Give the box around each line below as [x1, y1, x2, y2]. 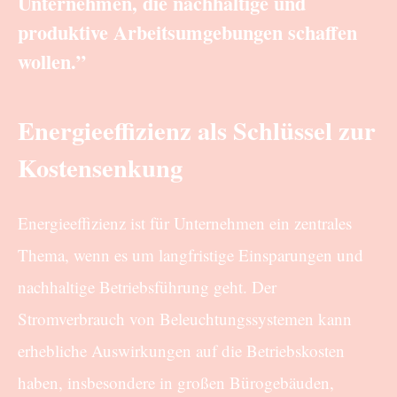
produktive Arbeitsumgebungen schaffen [18, 18, 357, 48]
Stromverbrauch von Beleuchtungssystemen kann [18, 307, 352, 330]
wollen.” [18, 47, 86, 77]
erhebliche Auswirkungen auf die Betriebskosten [18, 339, 345, 362]
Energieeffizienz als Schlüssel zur [18, 112, 376, 150]
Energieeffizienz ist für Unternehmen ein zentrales [18, 211, 352, 234]
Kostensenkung [18, 149, 183, 187]
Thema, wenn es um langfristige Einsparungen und [18, 243, 363, 266]
